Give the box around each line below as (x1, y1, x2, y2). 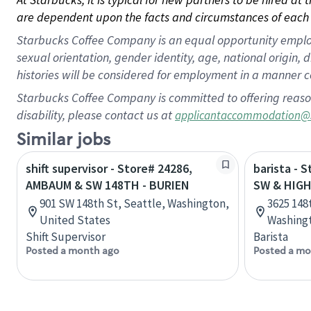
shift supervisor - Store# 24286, (26, 160, 192, 176)
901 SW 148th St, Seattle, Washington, (40, 196, 229, 211)
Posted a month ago (26, 244, 119, 257)
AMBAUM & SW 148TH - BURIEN (26, 177, 190, 193)
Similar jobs (17, 129, 110, 151)
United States (40, 212, 110, 228)
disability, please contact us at (17, 107, 175, 123)
